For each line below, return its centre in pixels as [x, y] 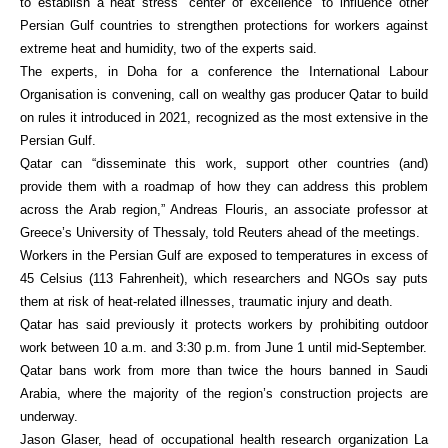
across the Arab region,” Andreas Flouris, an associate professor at [224, 209]
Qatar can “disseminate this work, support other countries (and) [224, 163]
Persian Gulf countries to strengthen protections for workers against [224, 25]
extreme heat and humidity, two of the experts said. [168, 48]
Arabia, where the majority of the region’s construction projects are [224, 393]
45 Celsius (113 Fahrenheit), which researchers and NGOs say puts [224, 278]
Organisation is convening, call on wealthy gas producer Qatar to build [224, 94]
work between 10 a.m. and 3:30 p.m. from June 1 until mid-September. [223, 347]
